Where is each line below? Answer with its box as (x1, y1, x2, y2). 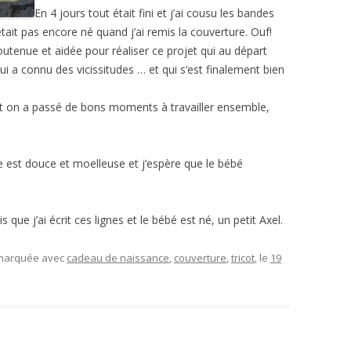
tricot (231, 251, 255, 265)
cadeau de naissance (67, 251, 169, 265)
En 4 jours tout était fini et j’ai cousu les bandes (34, 5, 274, 20)
